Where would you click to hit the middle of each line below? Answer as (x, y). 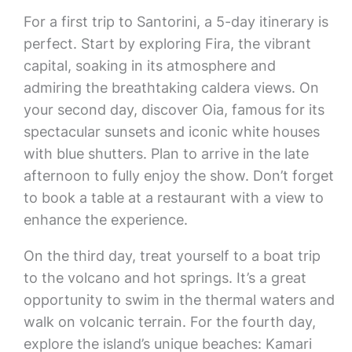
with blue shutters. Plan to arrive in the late (166, 154)
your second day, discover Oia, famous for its (174, 110)
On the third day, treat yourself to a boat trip (172, 256)
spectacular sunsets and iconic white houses (171, 132)
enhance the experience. (105, 220)
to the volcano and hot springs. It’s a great (165, 278)
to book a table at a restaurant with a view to (173, 198)
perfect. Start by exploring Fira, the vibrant (167, 44)
